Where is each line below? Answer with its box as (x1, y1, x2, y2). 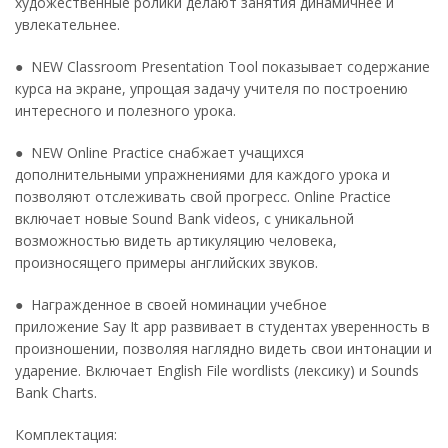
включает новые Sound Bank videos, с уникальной (15, 208, 354, 228)
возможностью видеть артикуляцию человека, (15, 230, 337, 250)
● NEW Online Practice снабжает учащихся (15, 142, 304, 162)
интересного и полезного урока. (15, 100, 236, 120)
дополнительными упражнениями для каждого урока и (15, 164, 390, 184)
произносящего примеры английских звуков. (15, 252, 322, 272)
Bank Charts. (15, 382, 97, 402)
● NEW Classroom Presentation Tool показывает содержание (15, 56, 430, 76)
